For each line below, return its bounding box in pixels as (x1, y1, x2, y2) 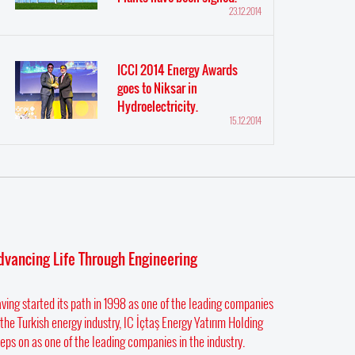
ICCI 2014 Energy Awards (117, 60, 238, 79)
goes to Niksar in (117, 78, 197, 97)
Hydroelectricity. (117, 97, 198, 116)
